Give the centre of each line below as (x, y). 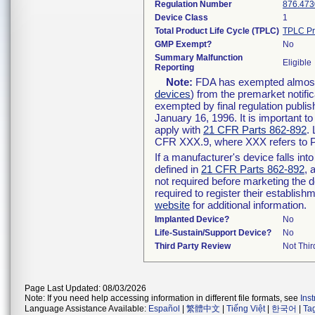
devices (173, 94)
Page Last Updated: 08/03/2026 (85, 288)
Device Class (181, 18)
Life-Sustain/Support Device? (213, 233)
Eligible (297, 63)
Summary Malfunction (199, 58)
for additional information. (248, 205)
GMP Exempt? (183, 44)
